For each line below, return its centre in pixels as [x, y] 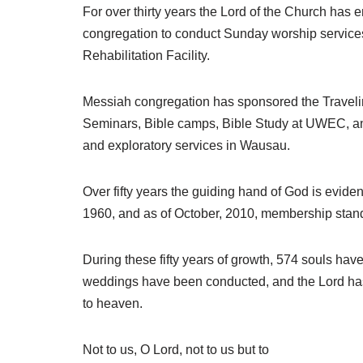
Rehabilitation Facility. [146, 55]
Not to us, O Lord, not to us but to [176, 349]
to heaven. [113, 303]
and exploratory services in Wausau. [186, 145]
